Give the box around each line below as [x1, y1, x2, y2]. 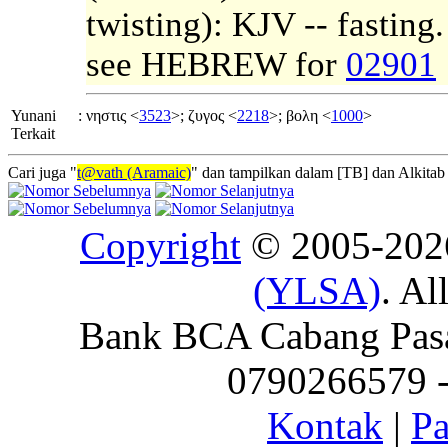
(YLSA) [253, 269, 381, 313]
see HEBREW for [86, 45, 346, 85]
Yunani [11, 107, 56, 125]
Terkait [11, 125, 55, 143]
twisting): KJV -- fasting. [86, 5, 444, 45]
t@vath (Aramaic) [77, 164, 191, 182]
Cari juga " [8, 164, 77, 182]
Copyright [80, 224, 241, 268]
